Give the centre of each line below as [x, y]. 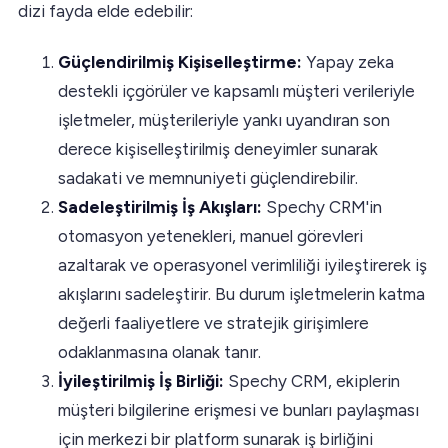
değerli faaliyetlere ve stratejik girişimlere [213, 322]
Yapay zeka [348, 61]
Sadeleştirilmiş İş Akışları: [160, 206]
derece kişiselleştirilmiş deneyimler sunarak [218, 148]
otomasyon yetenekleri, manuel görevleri [210, 235]
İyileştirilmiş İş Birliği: [141, 380]
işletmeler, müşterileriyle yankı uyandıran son [224, 119]
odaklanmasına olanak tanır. [159, 351]
